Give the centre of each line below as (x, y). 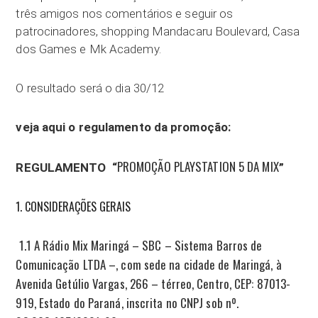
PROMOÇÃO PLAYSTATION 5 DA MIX (198, 166)
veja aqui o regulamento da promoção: (124, 127)
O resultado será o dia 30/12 (90, 88)
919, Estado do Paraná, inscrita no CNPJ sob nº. (127, 302)
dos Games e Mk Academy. (88, 49)
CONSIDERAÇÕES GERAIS (78, 206)
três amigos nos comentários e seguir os (125, 13)
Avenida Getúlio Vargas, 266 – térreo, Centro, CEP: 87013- (153, 283)
